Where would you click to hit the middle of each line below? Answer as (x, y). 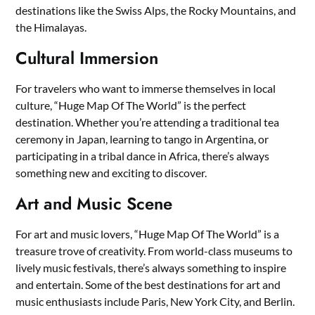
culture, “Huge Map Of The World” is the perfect (131, 105)
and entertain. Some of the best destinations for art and (148, 285)
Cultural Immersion (87, 58)
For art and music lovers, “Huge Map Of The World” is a (148, 234)
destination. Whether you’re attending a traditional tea (148, 122)
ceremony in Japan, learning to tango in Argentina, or (142, 139)
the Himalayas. (51, 27)
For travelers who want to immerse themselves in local (146, 89)
